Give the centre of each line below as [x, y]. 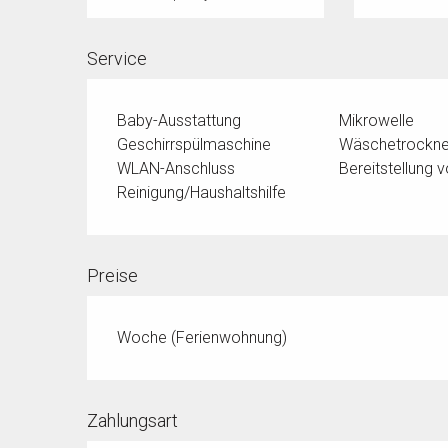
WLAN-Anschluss [176, 169]
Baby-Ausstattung [179, 121]
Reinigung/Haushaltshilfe [202, 193]
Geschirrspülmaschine [194, 145]
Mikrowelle [376, 121]
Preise [113, 276]
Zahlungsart [133, 421]
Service [117, 59]
